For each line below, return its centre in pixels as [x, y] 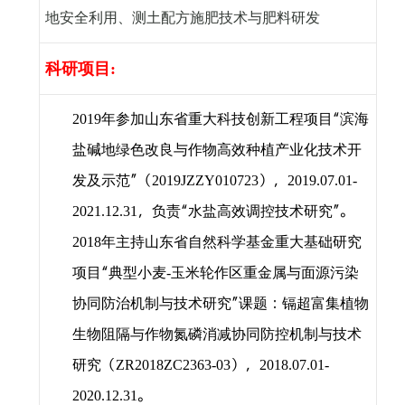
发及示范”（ [112, 181]
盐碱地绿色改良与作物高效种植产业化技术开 [217, 151]
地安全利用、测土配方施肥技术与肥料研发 [182, 18]
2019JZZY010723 [205, 181]
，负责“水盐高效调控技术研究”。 [245, 212]
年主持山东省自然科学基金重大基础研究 [231, 243]
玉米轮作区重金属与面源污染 [264, 273]
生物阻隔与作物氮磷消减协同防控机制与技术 [217, 335]
